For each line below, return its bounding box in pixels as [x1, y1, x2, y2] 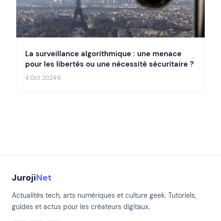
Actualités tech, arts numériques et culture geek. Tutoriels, [12, 190, 196, 200]
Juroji [12, 172, 36, 183]
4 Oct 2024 [25, 74, 56, 82]
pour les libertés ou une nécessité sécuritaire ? [25, 59, 194, 69]
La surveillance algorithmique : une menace [25, 48, 182, 59]
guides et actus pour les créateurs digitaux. [12, 202, 150, 211]
